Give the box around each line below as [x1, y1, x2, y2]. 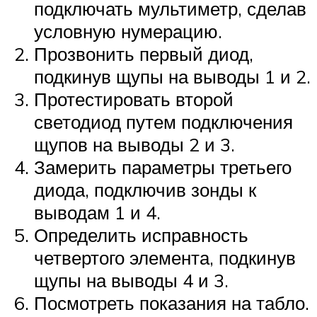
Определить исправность [34, 223, 248, 246]
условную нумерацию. [34, 19, 222, 42]
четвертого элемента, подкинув [34, 246, 296, 269]
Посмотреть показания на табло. [34, 291, 309, 314]
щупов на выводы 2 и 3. [34, 132, 235, 156]
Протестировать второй [34, 87, 234, 110]
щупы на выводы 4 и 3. [34, 268, 229, 292]
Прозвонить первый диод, [34, 42, 253, 65]
